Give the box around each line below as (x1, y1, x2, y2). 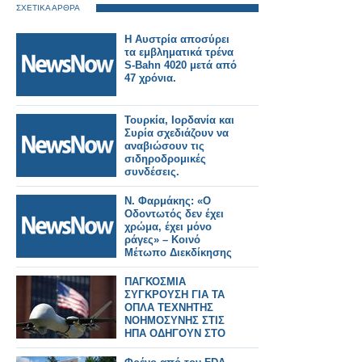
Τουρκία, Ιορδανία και (124, 114, 234, 126)
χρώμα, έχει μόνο (124, 221, 212, 233)
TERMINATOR (124, 340, 193, 352)
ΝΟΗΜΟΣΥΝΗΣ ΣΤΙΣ (124, 314, 225, 326)
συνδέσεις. (124, 166, 179, 178)
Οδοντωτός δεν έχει (124, 208, 224, 220)
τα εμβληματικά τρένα (124, 46, 234, 58)
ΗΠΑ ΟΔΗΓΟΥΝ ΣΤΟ (124, 327, 225, 339)
